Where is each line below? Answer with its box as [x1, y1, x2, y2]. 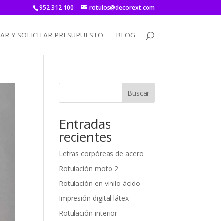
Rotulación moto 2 [59, 164, 119, 173]
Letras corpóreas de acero [59, 149, 144, 158]
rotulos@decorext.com [89, 3, 155, 12]
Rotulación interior [59, 208, 118, 218]
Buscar [127, 88, 149, 98]
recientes [59, 128, 112, 146]
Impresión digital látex [59, 193, 129, 203]
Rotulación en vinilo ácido [59, 179, 141, 188]
